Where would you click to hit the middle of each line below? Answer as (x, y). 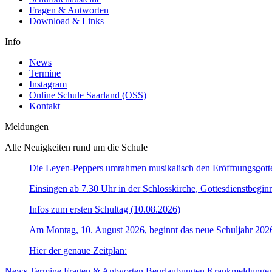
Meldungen (27, 127)
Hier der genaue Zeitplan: (78, 250)
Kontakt (45, 106)
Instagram (48, 84)
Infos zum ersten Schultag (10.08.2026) (105, 209)
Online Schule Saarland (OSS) (88, 95)
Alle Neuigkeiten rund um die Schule (76, 147)
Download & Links (66, 21)
